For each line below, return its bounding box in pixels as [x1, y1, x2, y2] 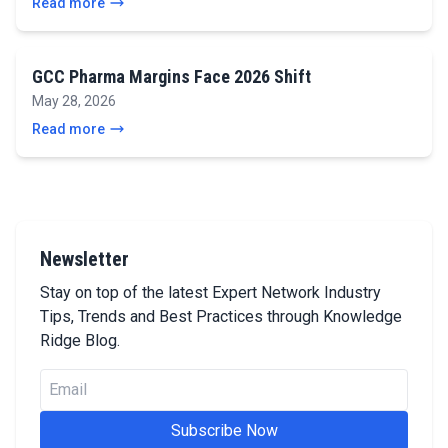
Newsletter [40, 247, 129, 271]
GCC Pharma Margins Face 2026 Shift [32, 66, 311, 87]
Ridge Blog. [40, 331, 120, 350]
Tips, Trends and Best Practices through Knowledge [40, 307, 402, 326]
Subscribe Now [170, 421, 278, 440]
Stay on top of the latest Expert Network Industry [40, 283, 381, 302]
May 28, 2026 [32, 93, 116, 109]
